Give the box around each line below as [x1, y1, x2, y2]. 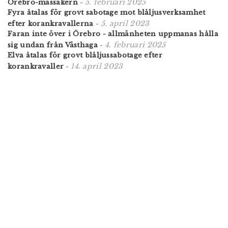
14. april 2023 [71, 61, 123, 71]
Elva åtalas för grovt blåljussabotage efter [8, 50, 162, 60]
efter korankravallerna [8, 19, 94, 28]
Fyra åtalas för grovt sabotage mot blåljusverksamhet [8, 8, 206, 17]
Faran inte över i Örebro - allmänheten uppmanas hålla [8, 29, 218, 38]
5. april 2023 [100, 18, 150, 28]
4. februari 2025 [104, 40, 166, 49]
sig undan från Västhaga [8, 40, 98, 49]
